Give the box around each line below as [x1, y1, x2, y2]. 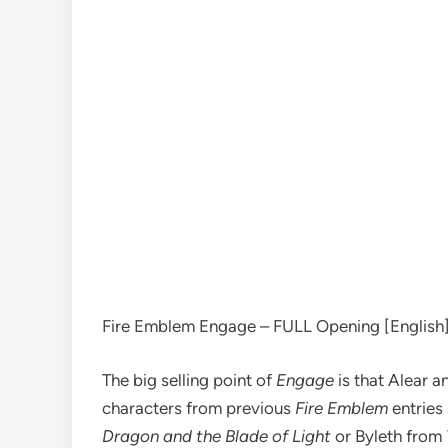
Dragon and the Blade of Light [102, 425, 335, 446]
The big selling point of [102, 369, 276, 390]
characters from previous [102, 397, 295, 418]
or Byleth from [335, 425, 446, 446]
